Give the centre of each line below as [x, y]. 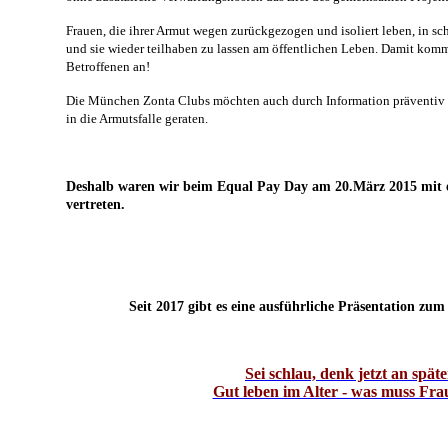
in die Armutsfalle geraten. [137, 118]
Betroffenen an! [108, 66]
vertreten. [95, 204]
